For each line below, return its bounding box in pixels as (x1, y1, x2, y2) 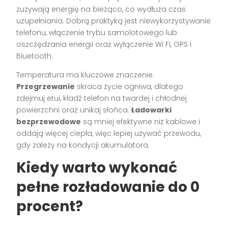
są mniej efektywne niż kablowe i (81, 117, 201, 127)
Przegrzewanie (16, 81, 75, 92)
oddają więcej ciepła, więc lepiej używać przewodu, (16, 128, 202, 139)
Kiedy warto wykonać (16, 158, 178, 178)
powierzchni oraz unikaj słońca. (16, 105, 132, 116)
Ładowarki (131, 105, 172, 116)
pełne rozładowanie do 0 (16, 177, 200, 197)
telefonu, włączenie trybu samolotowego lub (16, 27, 178, 38)
